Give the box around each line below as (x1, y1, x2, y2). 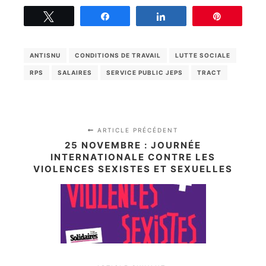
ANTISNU (30, 51, 61, 59)
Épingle (229, 12, 256, 21)
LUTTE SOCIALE (175, 51, 230, 59)
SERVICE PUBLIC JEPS (106, 68, 183, 76)
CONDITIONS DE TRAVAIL (75, 51, 161, 59)
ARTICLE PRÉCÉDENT (94, 126, 178, 134)
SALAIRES (58, 68, 92, 76)
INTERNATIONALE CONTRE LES (50, 151, 216, 163)
